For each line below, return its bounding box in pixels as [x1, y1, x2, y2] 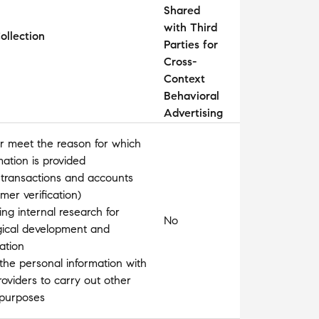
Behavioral [164, 88, 219, 103]
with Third [164, 20, 217, 34]
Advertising [164, 105, 223, 120]
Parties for [164, 37, 218, 51]
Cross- [164, 54, 197, 68]
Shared [164, 3, 200, 17]
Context [164, 71, 205, 85]
